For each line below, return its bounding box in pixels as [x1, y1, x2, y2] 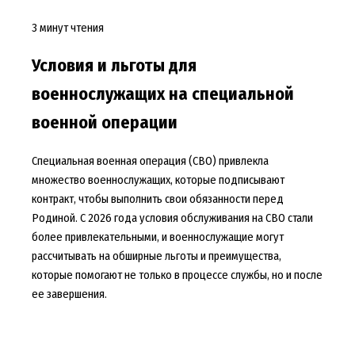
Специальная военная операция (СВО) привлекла [31, 153, 269, 168]
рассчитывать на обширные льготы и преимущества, [31, 248, 281, 263]
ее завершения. [31, 286, 107, 301]
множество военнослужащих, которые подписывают [31, 172, 284, 187]
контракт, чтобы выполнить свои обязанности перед [31, 191, 284, 206]
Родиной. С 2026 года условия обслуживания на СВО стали [31, 210, 313, 225]
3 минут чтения [31, 20, 104, 35]
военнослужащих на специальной [31, 83, 294, 105]
